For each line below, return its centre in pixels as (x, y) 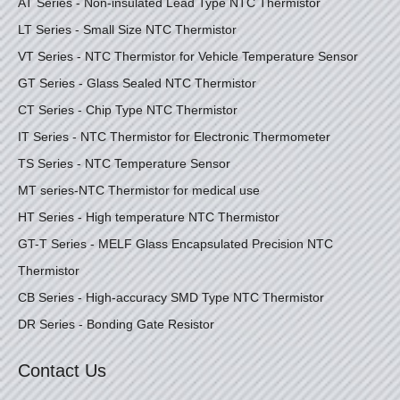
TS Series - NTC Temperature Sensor (124, 163)
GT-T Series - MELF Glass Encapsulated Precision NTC (175, 243)
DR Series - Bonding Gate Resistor (116, 324)
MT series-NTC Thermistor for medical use (139, 190)
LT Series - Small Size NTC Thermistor (127, 29)
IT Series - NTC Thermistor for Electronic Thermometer (174, 136)
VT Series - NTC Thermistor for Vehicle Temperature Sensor (188, 56)
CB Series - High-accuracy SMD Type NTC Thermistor (171, 297)
